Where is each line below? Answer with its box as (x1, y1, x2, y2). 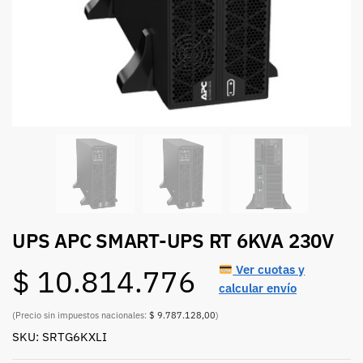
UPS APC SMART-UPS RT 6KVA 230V (12, 228, 334, 254)
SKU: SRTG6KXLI (12, 328, 107, 344)
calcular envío (219, 280, 297, 297)
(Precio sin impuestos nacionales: (12, 309, 149, 321)
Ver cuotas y (233, 261, 305, 278)
